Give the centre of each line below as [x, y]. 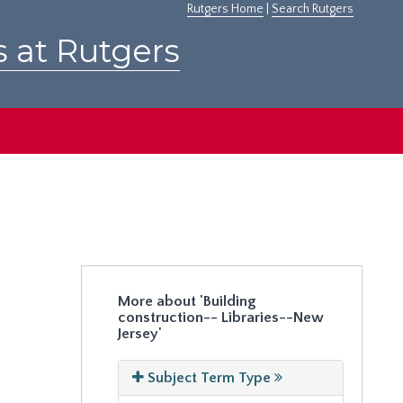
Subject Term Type [209, 378]
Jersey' [139, 334]
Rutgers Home [225, 9]
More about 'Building [186, 301]
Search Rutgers [313, 9]
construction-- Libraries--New [220, 318]
